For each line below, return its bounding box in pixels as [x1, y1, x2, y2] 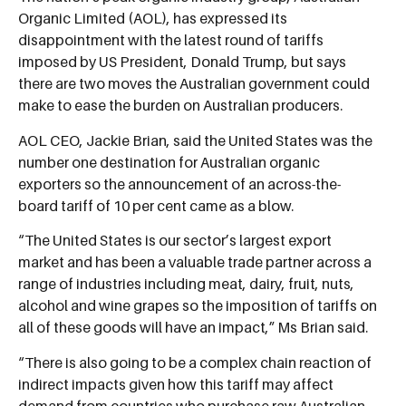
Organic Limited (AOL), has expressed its [18, 9, 287, 28]
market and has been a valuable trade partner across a [18, 253, 372, 272]
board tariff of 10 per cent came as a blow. [18, 196, 294, 215]
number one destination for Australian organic [18, 152, 320, 171]
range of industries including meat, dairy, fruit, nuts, [18, 275, 354, 294]
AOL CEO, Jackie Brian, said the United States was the [18, 130, 372, 150]
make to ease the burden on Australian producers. [18, 96, 343, 115]
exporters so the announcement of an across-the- [18, 174, 341, 193]
